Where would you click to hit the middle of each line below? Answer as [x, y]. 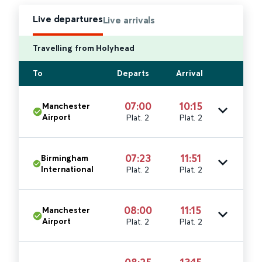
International [67, 169]
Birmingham [65, 158]
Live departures [68, 19]
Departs [133, 73]
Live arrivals [129, 20]
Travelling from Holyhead [84, 48]
